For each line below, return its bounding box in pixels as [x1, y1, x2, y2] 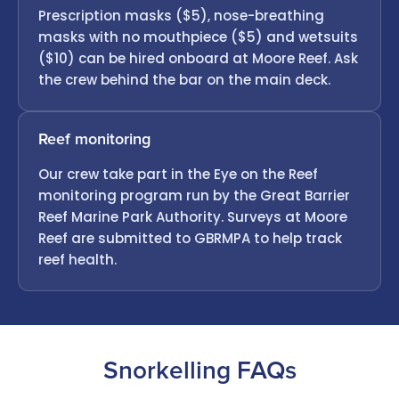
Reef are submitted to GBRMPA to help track [38, 228, 342, 248]
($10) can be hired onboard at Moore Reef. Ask [38, 48, 358, 68]
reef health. [38, 249, 117, 269]
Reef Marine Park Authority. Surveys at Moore [38, 207, 347, 226]
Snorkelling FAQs [102, 358, 297, 384]
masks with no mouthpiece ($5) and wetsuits [38, 27, 358, 46]
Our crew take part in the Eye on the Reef [38, 164, 318, 183]
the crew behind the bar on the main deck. [38, 69, 330, 89]
